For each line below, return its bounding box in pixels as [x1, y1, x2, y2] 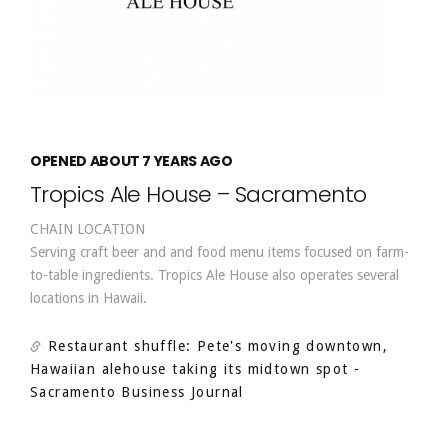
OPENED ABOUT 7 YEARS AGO [30, 151, 233, 171]
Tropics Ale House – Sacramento [30, 179, 367, 210]
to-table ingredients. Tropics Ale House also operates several [30, 267, 399, 283]
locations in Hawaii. [30, 290, 147, 306]
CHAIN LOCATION [30, 221, 145, 237]
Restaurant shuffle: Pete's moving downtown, [42, 338, 389, 354]
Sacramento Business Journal [30, 384, 244, 400]
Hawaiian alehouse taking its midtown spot [30, 361, 349, 377]
